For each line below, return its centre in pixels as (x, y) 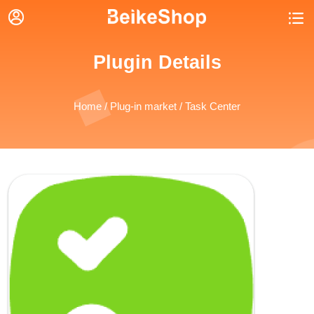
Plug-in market (143, 106)
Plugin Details (157, 62)
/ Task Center (209, 106)
